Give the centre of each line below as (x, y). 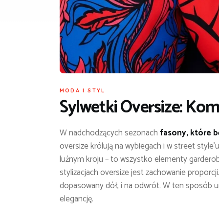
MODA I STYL (83, 90)
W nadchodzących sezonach (110, 133)
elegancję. (77, 199)
